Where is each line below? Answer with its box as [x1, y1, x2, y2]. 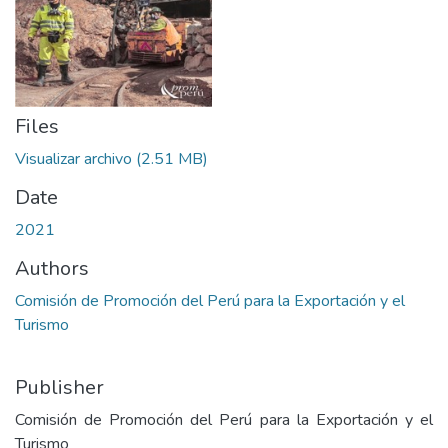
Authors [15, 255, 89, 282]
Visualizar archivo [15, 148, 132, 170]
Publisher [15, 374, 104, 401]
